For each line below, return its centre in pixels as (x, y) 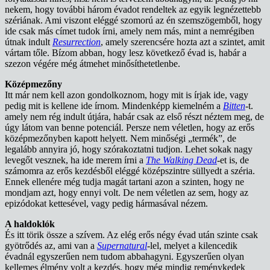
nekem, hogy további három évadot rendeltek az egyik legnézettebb (133, 10)
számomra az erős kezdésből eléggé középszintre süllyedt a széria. (130, 171)
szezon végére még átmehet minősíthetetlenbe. (93, 64)
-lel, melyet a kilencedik (192, 246)
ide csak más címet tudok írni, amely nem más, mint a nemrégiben (130, 31)
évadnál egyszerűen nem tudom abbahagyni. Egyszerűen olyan (124, 257)
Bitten (234, 106)
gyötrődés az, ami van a (51, 246)
